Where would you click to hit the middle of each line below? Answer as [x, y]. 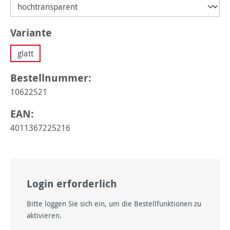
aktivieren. [44, 215]
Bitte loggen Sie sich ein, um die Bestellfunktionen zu [114, 204]
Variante [31, 33]
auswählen [80, 32]
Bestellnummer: [51, 78]
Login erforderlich [72, 184]
